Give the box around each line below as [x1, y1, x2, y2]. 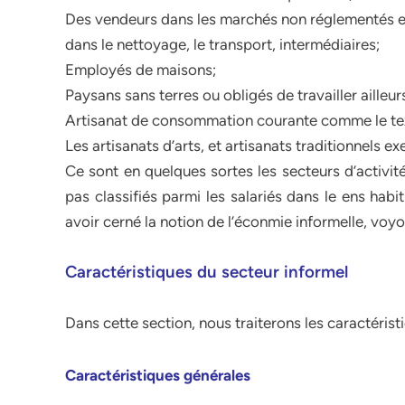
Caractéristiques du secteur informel [65, 261, 348, 282]
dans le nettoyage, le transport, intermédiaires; [65, 35, 380, 53]
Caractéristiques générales [65, 366, 250, 384]
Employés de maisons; [65, 61, 216, 79]
